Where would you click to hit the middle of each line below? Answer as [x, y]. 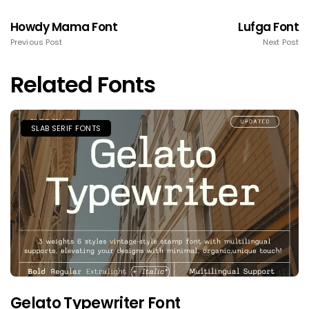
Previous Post [37, 42]
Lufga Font [268, 27]
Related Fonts [83, 85]
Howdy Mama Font [64, 27]
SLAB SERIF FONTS [66, 129]
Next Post [281, 42]
